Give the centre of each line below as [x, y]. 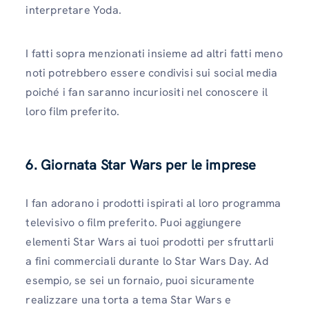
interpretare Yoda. [73, 10]
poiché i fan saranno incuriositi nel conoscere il [147, 92]
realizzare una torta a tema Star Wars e [129, 299]
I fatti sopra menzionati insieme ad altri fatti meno [154, 54]
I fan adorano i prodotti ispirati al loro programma [153, 203]
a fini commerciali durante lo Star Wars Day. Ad [147, 261]
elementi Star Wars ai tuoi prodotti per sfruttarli [150, 241]
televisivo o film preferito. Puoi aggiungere [134, 222]
